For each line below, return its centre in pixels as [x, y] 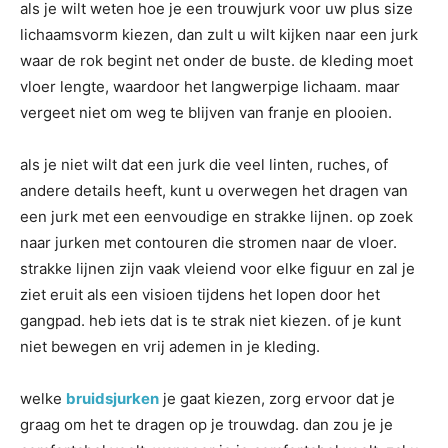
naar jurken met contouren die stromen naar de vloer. [208, 242]
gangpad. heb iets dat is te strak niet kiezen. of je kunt [210, 320]
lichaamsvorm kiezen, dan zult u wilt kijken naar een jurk [219, 34]
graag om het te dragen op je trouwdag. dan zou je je [206, 424]
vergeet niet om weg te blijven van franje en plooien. [206, 112]
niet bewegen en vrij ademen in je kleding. [170, 346]
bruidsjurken [112, 398]
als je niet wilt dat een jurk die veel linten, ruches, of [204, 164]
